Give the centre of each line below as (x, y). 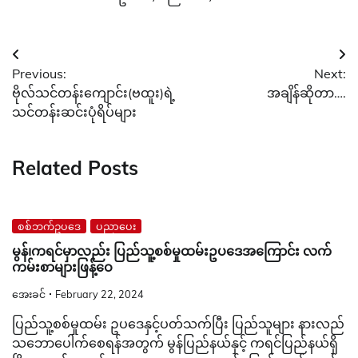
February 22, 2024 (99, 294)
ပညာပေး (116, 226)
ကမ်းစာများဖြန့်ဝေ (62, 268)
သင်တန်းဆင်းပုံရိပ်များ (74, 112)
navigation (60, 87)
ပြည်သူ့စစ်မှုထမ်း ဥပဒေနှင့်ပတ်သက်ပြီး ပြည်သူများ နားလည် (178, 323)
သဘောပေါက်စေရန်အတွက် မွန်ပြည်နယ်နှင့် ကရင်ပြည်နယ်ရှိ (175, 342)
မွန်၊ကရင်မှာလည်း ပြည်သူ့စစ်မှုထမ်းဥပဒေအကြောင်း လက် (172, 252)
